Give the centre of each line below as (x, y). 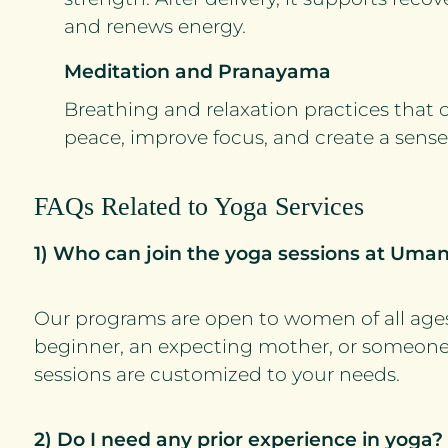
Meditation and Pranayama (197, 71)
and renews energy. (155, 26)
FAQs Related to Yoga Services (199, 206)
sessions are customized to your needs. (217, 374)
